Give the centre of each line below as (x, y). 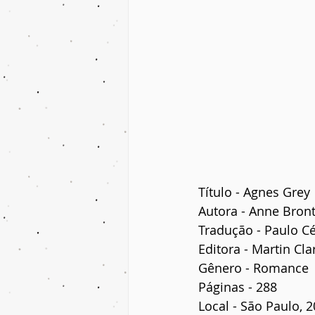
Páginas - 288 (238, 287)
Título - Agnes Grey (254, 192)
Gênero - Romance (253, 268)
